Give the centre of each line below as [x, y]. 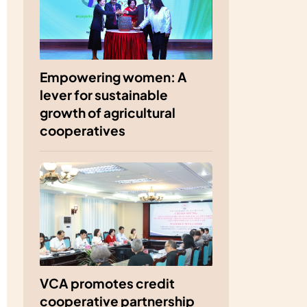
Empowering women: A [113, 77]
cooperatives [83, 131]
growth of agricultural [108, 113]
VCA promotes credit [107, 284]
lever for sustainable [104, 95]
